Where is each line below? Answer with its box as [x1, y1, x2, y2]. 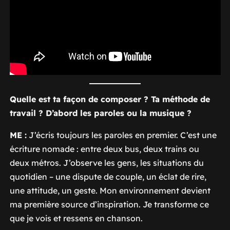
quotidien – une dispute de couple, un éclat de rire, [9, 171, 206, 182]
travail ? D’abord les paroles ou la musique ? [9, 107, 191, 118]
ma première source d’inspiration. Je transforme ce [9, 199, 209, 209]
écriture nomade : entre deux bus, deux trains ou [9, 143, 199, 154]
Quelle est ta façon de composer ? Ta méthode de [9, 93, 210, 104]
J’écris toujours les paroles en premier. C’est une [26, 129, 217, 140]
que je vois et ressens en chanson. [9, 213, 143, 223]
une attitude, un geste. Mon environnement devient [9, 185, 210, 196]
